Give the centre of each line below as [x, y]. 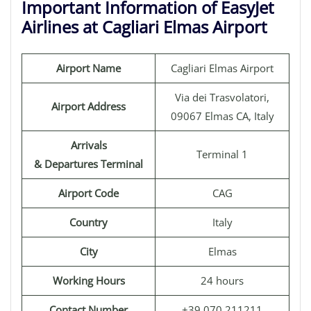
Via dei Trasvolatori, [222, 97]
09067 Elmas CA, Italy [222, 116]
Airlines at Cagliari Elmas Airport [144, 27]
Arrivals [89, 145]
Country [89, 222]
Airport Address [89, 106]
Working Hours [89, 280]
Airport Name [89, 68]
